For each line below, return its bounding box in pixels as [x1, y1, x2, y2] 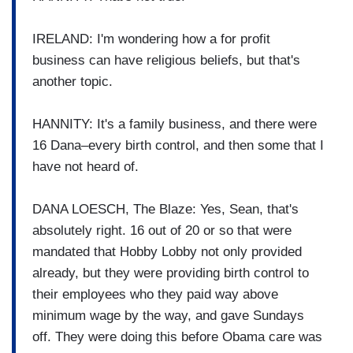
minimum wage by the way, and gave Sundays [32, 307, 304, 323]
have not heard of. [32, 158, 139, 174]
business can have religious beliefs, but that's [32, 52, 300, 68]
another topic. [32, 73, 113, 89]
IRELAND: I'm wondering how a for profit [32, 31, 270, 46]
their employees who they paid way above [32, 286, 278, 302]
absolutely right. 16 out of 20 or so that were [32, 222, 292, 238]
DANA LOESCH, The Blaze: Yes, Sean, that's [32, 201, 299, 217]
